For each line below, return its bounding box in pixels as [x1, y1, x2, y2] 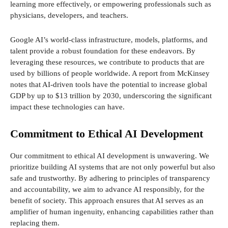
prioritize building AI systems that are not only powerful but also [10, 163, 215, 172]
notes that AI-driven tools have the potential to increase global [10, 80, 207, 89]
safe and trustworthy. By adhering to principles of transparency [10, 174, 210, 183]
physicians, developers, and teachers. [10, 11, 128, 20]
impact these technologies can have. [10, 103, 125, 111]
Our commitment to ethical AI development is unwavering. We [10, 152, 209, 160]
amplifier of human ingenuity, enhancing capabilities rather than [10, 208, 214, 216]
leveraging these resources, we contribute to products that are [10, 58, 205, 67]
